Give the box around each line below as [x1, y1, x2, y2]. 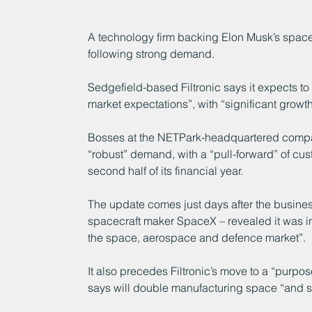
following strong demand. [87, 46, 214, 61]
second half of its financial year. [87, 163, 243, 178]
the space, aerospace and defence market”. [87, 230, 306, 244]
